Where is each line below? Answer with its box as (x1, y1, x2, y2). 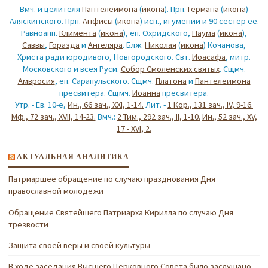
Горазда (49, 39, 80, 51)
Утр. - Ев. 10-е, (15, 99, 68, 111)
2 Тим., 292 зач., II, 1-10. (117, 111, 200, 123)
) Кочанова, (203, 39, 246, 51)
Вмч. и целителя (20, 4, 82, 15)
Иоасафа (192, 51, 226, 63)
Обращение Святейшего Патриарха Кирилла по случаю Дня (8, 206, 234, 218)
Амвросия (17, 75, 55, 87)
